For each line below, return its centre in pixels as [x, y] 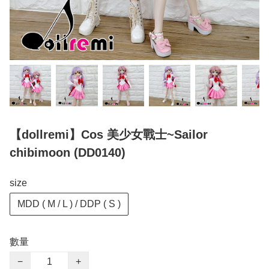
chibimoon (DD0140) [68, 153]
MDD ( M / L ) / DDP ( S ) [69, 204]
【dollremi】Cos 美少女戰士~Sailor [109, 135]
